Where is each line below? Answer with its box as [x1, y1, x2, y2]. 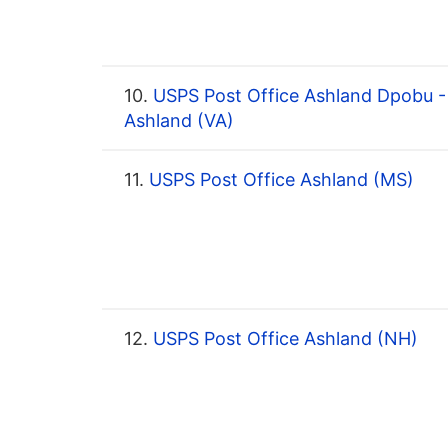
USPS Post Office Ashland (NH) [148, 328, 418, 350]
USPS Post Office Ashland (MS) [144, 169, 414, 191]
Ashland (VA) [124, 110, 234, 132]
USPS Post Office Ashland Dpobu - [148, 85, 446, 107]
